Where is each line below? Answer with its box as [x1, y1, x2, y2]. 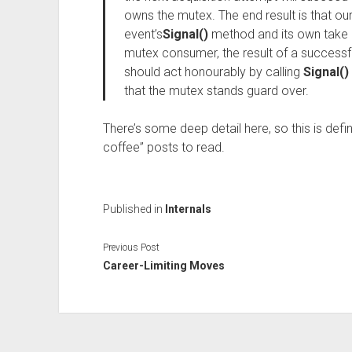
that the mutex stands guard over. [123, 83, 309, 98]
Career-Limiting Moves [102, 258, 225, 272]
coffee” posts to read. [102, 140, 225, 155]
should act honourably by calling [123, 64, 303, 79]
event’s [123, 27, 163, 42]
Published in [102, 203, 165, 215]
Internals [164, 203, 211, 215]
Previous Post [102, 241, 159, 253]
